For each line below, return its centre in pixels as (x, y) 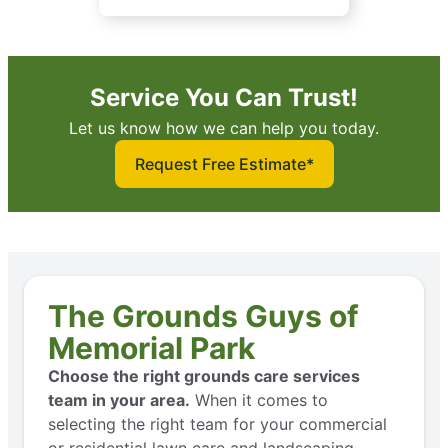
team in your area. (119, 400)
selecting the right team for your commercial (217, 424)
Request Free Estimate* (224, 164)
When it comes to (259, 400)
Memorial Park (151, 348)
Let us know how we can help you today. (224, 128)
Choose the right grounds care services (204, 376)
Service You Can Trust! (224, 98)
